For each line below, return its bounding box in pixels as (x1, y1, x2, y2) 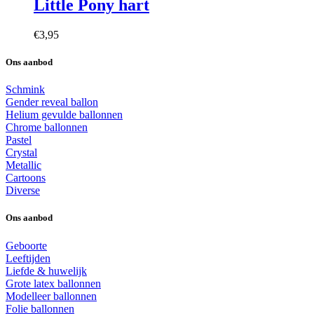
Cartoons (6, 172, 46, 184)
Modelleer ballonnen (6, 289, 97, 302)
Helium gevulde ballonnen (6, 109, 123, 121)
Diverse (6, 184, 40, 197)
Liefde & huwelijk (6, 264, 87, 277)
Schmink (6, 83, 45, 96)
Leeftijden (6, 252, 50, 264)
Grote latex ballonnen (6, 277, 101, 289)
